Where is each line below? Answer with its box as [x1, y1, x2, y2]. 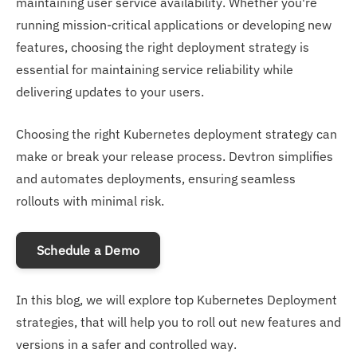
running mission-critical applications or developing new [16, 16, 331, 33]
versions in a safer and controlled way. [16, 335, 240, 352]
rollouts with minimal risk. [16, 192, 164, 209]
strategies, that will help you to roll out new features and [16, 313, 341, 330]
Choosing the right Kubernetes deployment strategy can [16, 125, 337, 142]
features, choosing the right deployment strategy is [16, 38, 309, 55]
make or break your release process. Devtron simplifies [16, 147, 333, 164]
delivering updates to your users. [16, 83, 204, 100]
